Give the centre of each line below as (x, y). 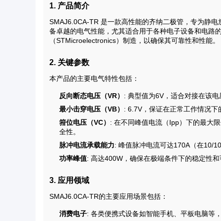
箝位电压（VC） (85, 122)
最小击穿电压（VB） (92, 109)
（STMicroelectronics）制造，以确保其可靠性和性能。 (134, 40)
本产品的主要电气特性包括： (94, 78)
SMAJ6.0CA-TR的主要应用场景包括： (109, 196)
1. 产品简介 (69, 6)
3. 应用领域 (69, 180)
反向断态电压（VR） (92, 96)
